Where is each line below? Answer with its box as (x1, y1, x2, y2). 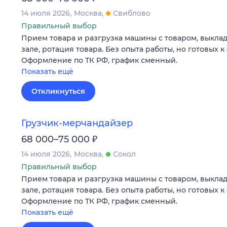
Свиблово (113, 8, 150, 18)
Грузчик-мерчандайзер (21, 118, 133, 129)
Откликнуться (31, 86, 85, 96)
